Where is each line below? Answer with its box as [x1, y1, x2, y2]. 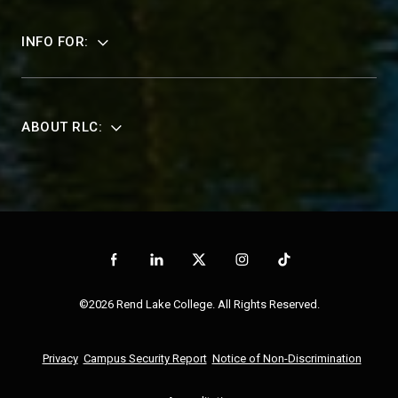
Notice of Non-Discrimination [211, 351, 362, 365]
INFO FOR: [21, 34, 89, 51]
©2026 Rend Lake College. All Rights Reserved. [78, 298, 320, 312]
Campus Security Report [83, 351, 207, 365]
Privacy [42, 351, 78, 365]
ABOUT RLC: [21, 119, 102, 136]
